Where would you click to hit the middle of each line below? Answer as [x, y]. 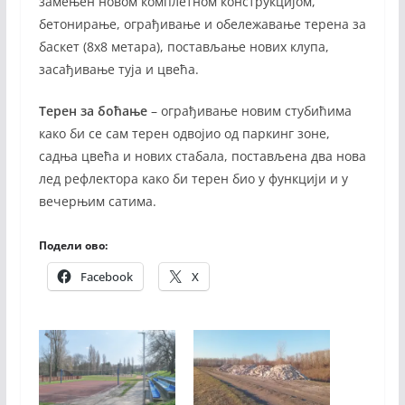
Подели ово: [73, 245]
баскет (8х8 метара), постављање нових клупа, [184, 46]
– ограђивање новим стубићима [249, 110]
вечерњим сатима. [97, 201]
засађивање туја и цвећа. [118, 69]
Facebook [106, 276]
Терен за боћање [93, 110]
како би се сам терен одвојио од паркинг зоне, [184, 133]
